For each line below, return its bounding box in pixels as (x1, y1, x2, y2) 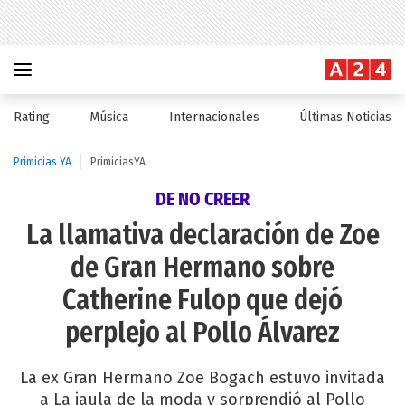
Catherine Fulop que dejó (62, 284, 343, 316)
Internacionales (168, 109, 259, 125)
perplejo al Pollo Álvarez (65, 316, 340, 349)
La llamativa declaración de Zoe (25, 219, 380, 251)
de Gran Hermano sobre (71, 251, 334, 284)
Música (89, 109, 129, 125)
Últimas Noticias (298, 109, 391, 125)
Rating (14, 109, 50, 125)
